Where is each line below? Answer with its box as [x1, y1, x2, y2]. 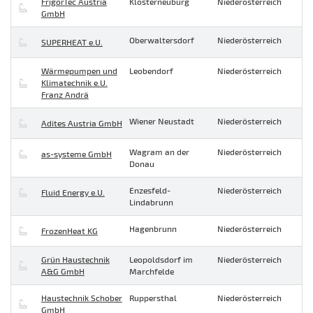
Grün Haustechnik [41, 254, 110, 265]
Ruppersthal [129, 293, 177, 303]
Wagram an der [129, 147, 189, 157]
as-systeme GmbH [41, 149, 112, 159]
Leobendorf [129, 66, 173, 76]
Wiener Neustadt [129, 116, 194, 126]
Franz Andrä [41, 89, 89, 100]
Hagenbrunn [129, 224, 177, 234]
